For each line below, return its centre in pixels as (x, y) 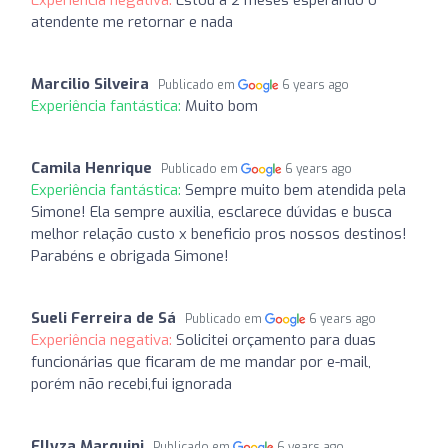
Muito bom (221, 105)
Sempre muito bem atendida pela (295, 189)
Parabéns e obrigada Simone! (130, 255)
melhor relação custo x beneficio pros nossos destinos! (219, 233)
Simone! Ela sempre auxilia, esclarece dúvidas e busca (211, 211)
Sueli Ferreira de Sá (103, 317)
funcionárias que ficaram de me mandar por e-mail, (201, 361)
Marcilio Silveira (90, 83)
